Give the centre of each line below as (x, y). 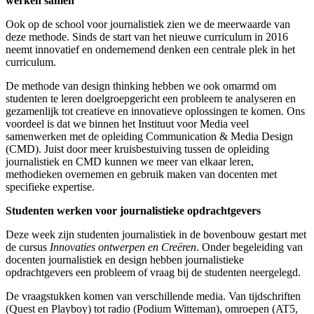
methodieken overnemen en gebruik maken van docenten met (141, 174)
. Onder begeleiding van (250, 247)
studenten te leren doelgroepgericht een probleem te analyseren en (151, 98)
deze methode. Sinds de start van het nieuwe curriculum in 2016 (147, 36)
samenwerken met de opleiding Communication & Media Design (149, 136)
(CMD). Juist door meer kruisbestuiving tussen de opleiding (137, 149)
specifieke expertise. (50, 186)
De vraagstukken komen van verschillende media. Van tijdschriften (153, 296)
